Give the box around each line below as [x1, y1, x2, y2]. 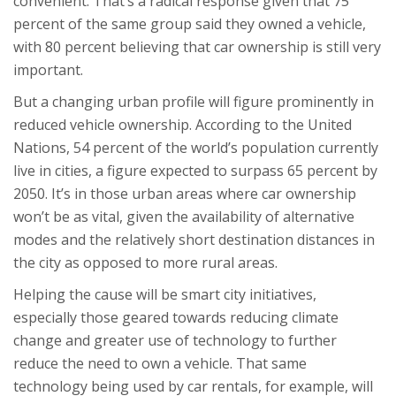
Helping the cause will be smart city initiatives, [13, 284, 316, 304]
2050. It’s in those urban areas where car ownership [13, 183, 356, 203]
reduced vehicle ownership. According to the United [13, 114, 352, 134]
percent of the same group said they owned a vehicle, [13, 13, 366, 34]
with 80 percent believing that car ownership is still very [13, 36, 381, 57]
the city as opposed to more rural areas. [13, 252, 278, 272]
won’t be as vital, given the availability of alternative [13, 206, 354, 226]
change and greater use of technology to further [13, 330, 337, 350]
